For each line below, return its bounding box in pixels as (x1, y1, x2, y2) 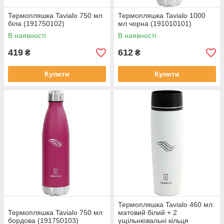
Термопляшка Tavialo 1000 (118, 11, 205, 19)
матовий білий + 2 (118, 208, 177, 216)
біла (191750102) (8, 19, 64, 27)
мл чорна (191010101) (118, 19, 191, 27)
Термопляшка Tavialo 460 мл (118, 200, 212, 208)
